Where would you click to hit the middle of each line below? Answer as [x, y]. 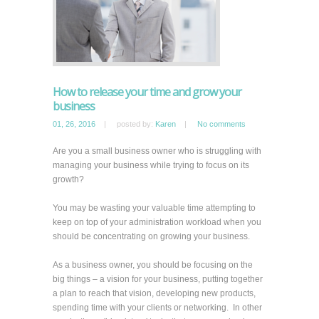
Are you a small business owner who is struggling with [157, 151]
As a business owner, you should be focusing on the [153, 265]
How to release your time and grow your [147, 91]
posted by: [136, 124]
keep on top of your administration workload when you [157, 222]
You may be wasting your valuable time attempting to [154, 208]
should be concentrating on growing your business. [151, 236]
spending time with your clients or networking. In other [157, 307]
